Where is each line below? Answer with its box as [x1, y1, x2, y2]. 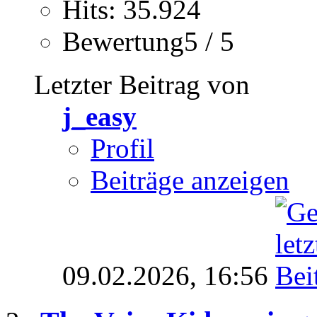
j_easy [62, 101, 137, 132]
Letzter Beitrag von [34, 69, 250, 100]
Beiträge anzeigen [91, 165, 289, 196]
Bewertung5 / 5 [62, 26, 234, 57]
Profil [91, 133, 154, 164]
